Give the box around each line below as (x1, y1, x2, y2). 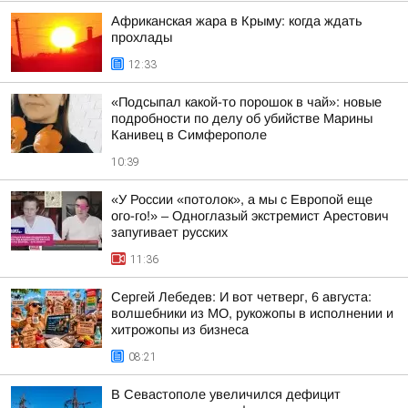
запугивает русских (111, 225, 228, 240)
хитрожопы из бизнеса (111, 322, 249, 337)
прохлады (111, 30, 172, 45)
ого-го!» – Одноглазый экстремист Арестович (111, 209, 389, 223)
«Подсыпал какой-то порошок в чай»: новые (111, 95, 382, 109)
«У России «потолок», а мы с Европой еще (111, 192, 372, 207)
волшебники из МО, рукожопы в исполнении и (111, 306, 393, 321)
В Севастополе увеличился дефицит (111, 387, 341, 402)
